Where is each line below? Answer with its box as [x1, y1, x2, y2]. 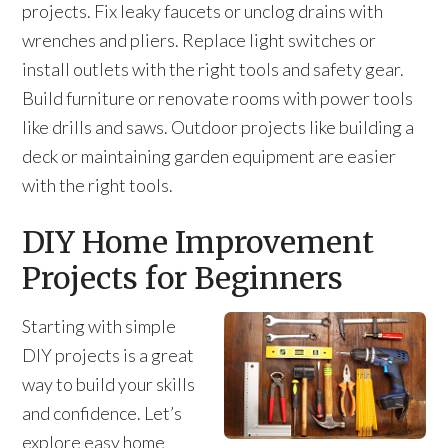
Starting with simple [22, 315, 177, 337]
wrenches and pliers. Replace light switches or [22, 29, 377, 51]
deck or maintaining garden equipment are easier [22, 145, 397, 167]
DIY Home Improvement [22, 223, 375, 261]
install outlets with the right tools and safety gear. [22, 58, 405, 80]
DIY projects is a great [22, 344, 195, 366]
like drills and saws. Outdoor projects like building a [22, 116, 415, 138]
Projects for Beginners [22, 259, 344, 297]
